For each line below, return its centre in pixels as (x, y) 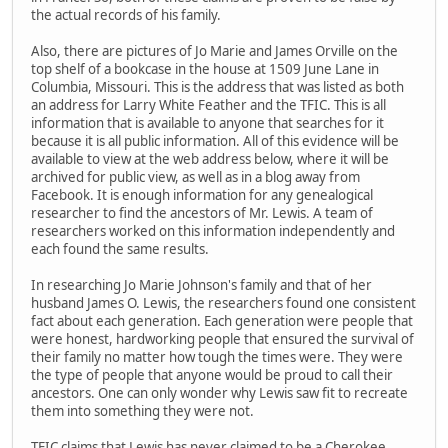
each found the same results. (120, 248)
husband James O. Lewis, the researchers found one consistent (223, 302)
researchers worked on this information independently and (213, 230)
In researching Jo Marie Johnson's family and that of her (201, 284)
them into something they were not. (142, 410)
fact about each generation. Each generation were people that (222, 320)
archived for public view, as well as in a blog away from (195, 176)
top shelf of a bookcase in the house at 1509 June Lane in (205, 68)
